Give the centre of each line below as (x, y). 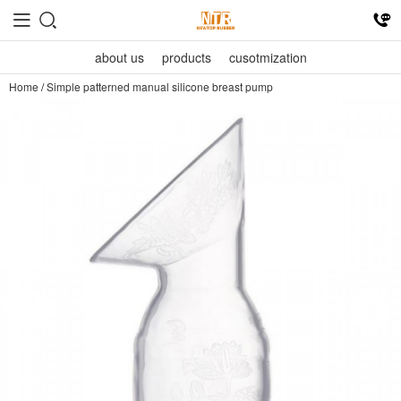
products (186, 57)
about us (119, 57)
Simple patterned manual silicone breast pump (160, 86)
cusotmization (268, 57)
